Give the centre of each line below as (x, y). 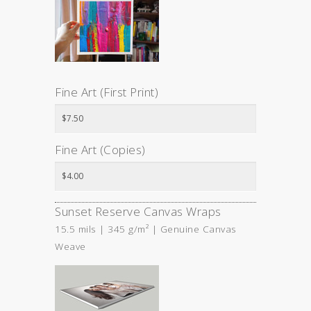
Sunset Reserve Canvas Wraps (138, 211)
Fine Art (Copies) (100, 150)
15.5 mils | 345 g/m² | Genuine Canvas (146, 229)
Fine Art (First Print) (107, 92)
